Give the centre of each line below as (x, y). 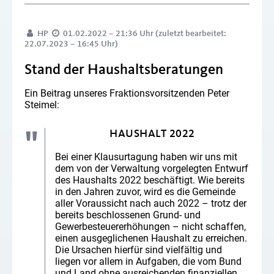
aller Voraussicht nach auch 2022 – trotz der (151, 204)
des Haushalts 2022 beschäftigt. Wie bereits (150, 180)
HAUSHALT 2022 (152, 134)
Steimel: (42, 105)
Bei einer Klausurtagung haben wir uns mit (146, 157)
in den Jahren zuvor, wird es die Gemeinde (145, 192)
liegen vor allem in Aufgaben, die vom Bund (148, 262)
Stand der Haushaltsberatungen (124, 70)
